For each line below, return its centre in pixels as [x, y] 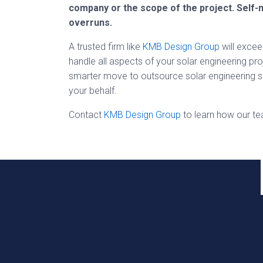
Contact [86, 115]
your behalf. [93, 91]
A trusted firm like [106, 47]
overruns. [90, 23]
